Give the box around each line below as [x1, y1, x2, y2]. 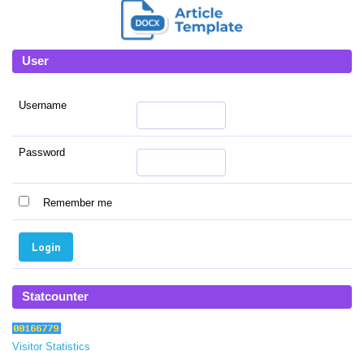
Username [19, 99, 67, 111]
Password [19, 146, 65, 158]
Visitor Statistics [12, 340, 90, 353]
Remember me [43, 197, 113, 209]
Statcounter [22, 290, 89, 304]
